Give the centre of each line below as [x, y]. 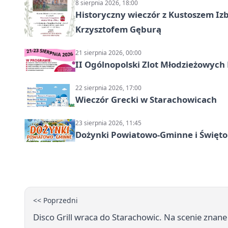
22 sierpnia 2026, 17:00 [108, 88]
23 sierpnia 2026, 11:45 [108, 123]
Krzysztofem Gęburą [118, 29]
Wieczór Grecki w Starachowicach [146, 99]
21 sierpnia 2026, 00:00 [108, 52]
